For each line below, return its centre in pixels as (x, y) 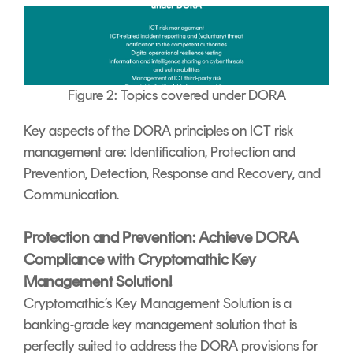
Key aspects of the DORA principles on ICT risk (158, 131)
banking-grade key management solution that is (160, 325)
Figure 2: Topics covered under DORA (176, 95)
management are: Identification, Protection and (160, 152)
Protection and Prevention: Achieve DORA (161, 237)
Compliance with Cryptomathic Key (140, 259)
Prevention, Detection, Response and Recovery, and (172, 173)
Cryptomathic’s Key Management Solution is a (158, 303)
